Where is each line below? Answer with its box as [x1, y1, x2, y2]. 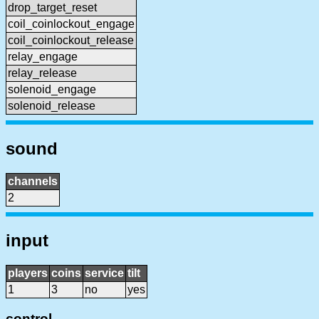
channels [8, 174, 58, 187]
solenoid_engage [8, 83, 96, 95]
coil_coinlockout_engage [8, 17, 135, 30]
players [8, 266, 48, 279]
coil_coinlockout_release [8, 33, 134, 46]
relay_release [8, 66, 77, 79]
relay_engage [8, 50, 78, 63]
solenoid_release [8, 99, 95, 112]
